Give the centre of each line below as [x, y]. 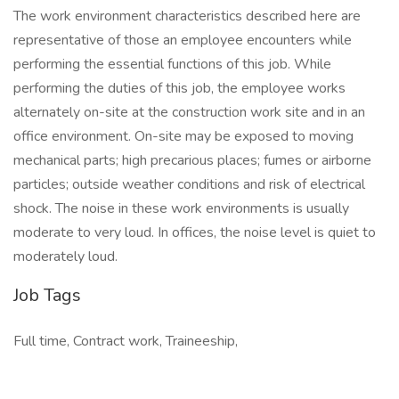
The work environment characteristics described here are [187, 16]
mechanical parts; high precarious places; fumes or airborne [192, 160]
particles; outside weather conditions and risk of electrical [189, 184]
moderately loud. [65, 256]
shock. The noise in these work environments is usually [181, 208]
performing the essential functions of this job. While [172, 64]
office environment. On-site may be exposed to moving [183, 136]
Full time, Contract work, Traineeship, [126, 341]
